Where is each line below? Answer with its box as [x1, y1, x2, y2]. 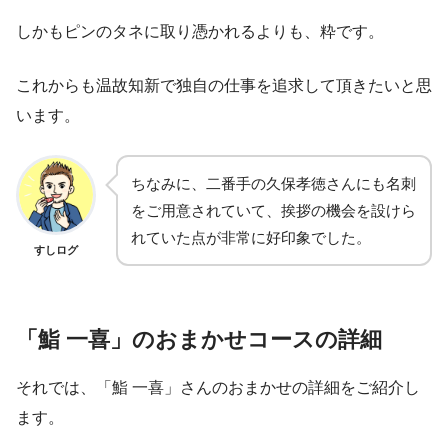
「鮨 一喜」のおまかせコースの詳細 [16, 327, 382, 353]
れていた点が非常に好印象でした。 [131, 229, 371, 247]
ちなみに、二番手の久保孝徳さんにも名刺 [131, 175, 416, 193]
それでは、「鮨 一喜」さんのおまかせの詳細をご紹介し [16, 379, 420, 397]
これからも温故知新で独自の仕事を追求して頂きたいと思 [16, 77, 432, 95]
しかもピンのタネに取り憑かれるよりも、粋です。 [16, 23, 384, 41]
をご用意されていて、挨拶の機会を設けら [131, 202, 416, 220]
